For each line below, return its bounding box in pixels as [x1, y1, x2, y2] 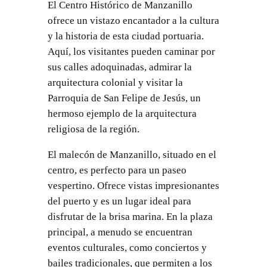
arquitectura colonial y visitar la [47, 76, 183, 88]
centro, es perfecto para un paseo [47, 164, 187, 176]
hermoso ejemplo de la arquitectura [47, 107, 197, 119]
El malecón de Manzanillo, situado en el [47, 148, 216, 160]
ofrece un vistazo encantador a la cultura [47, 14, 219, 26]
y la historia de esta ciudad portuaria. [47, 30, 204, 42]
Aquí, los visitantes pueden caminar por [47, 45, 215, 57]
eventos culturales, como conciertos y [47, 241, 207, 253]
